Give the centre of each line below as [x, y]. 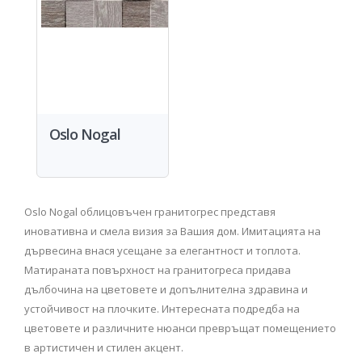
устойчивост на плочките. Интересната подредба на [162, 309]
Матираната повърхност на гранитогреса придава [158, 270]
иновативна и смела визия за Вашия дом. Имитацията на [173, 231]
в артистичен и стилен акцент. [104, 347]
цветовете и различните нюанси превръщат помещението [180, 328]
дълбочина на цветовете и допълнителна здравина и [166, 289]
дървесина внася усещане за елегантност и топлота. [162, 250]
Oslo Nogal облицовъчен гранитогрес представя [150, 212]
